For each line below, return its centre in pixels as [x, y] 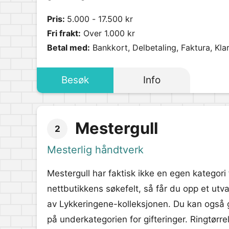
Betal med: [68, 48]
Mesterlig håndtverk [95, 150]
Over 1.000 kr [108, 33]
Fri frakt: [64, 33]
